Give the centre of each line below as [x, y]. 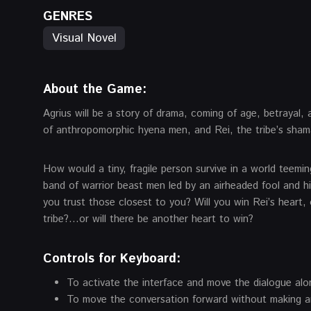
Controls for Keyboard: [112, 259]
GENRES [68, 17]
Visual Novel [84, 39]
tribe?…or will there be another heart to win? [148, 219]
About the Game [93, 89]
